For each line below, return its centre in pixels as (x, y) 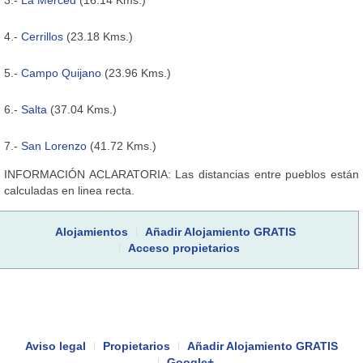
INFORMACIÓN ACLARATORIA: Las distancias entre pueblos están (181, 174)
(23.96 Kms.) (136, 73)
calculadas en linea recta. (69, 190)
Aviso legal (56, 346)
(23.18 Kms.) (98, 36)
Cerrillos (42, 36)
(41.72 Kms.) (122, 145)
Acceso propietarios (184, 248)
